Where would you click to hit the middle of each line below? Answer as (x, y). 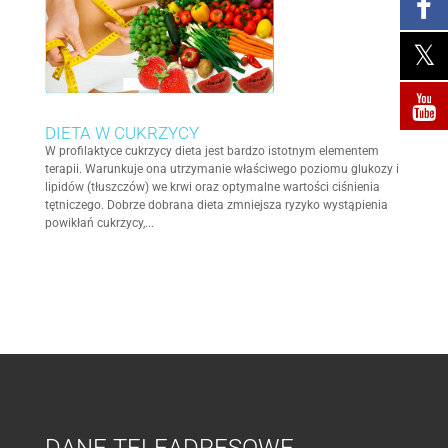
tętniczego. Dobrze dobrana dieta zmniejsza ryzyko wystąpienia (216, 204)
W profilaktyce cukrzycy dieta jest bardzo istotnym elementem (211, 150)
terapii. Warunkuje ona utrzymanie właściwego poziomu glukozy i (221, 168)
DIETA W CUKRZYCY (121, 132)
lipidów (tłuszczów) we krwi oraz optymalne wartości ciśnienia (212, 186)
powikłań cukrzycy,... (99, 222)
